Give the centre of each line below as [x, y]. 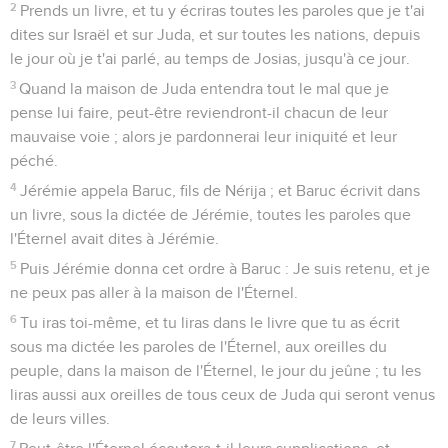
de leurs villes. [60, 418]
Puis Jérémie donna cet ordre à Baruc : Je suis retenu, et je [225, 268]
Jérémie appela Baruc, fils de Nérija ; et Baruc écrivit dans [220, 190]
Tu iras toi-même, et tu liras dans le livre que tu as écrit [210, 322]
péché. [34, 160]
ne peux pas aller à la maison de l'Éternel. [154, 292]
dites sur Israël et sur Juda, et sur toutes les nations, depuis [215, 34]
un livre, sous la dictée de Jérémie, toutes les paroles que [210, 214]
